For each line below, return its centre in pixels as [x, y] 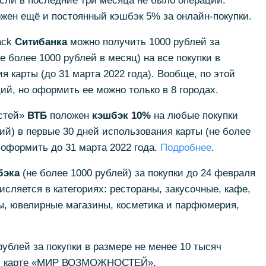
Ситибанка [41, 42]
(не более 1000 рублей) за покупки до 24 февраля [137, 173]
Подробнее [186, 148]
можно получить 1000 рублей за [143, 42]
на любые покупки [196, 115]
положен [69, 115]
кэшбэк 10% [123, 115]
